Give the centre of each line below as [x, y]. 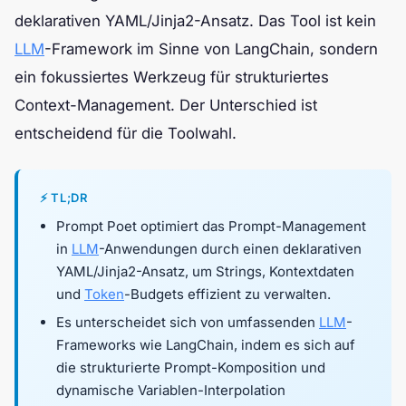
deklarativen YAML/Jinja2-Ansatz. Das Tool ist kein [195, 21]
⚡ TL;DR [64, 198]
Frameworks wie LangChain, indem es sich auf [206, 345]
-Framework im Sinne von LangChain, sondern [211, 49]
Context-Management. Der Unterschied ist [166, 105]
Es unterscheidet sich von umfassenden [188, 323]
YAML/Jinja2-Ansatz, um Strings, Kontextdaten [205, 271]
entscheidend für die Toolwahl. [126, 133]
